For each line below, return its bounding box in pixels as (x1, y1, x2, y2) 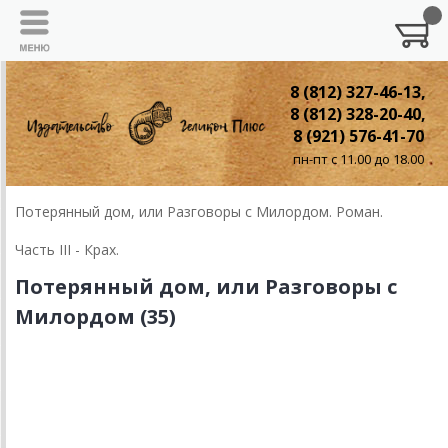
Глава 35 (15, 361, 89, 385)
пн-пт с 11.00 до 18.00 (292, 150, 424, 168)
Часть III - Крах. (15, 240, 119, 259)
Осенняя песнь (15, 407, 145, 431)
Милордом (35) (15, 303, 176, 331)
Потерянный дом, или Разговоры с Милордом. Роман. (15, 202, 383, 221)
